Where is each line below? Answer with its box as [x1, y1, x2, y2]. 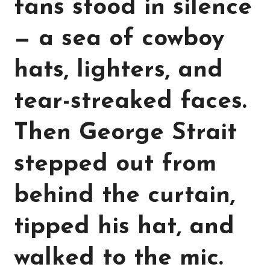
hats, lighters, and [14, 58, 224, 83]
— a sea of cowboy [14, 27, 225, 52]
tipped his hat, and [14, 215, 235, 240]
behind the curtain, [14, 184, 236, 209]
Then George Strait [14, 121, 237, 146]
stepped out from [14, 152, 217, 177]
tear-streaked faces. [14, 90, 247, 115]
